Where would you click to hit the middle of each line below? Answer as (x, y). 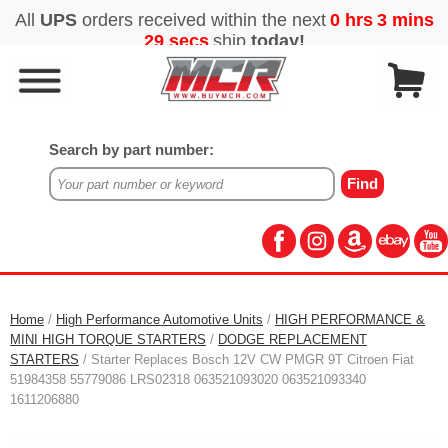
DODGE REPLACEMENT (292, 339)
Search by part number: (131, 150)
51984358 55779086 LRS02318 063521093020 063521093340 (188, 379)
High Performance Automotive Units (159, 319)
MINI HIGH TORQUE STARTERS (108, 339)
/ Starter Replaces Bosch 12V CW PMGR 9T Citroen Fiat (246, 359)
